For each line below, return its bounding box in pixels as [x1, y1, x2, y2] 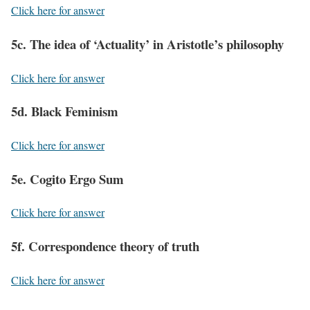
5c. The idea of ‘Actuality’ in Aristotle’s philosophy [11, 34, 284, 53]
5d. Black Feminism [11, 102, 118, 121]
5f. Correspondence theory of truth [11, 237, 199, 256]
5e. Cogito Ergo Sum [11, 169, 124, 188]
